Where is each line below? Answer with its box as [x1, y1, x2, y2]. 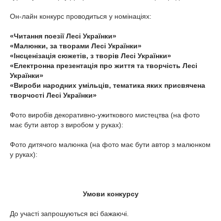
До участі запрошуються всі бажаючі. [10, 210, 129, 218]
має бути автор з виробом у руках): [10, 121, 123, 129]
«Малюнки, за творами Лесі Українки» [10, 42, 142, 50]
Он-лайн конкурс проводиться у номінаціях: [10, 12, 151, 20]
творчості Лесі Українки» [10, 91, 97, 99]
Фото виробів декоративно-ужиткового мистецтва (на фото [10, 111, 200, 119]
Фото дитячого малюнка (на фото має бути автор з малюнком [10, 141, 211, 148]
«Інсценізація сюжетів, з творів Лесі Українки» [10, 52, 171, 60]
